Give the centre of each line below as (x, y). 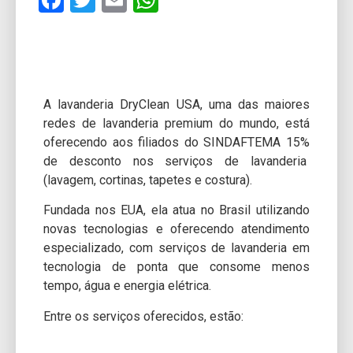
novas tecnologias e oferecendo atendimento (176, 229)
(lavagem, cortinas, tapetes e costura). (148, 180)
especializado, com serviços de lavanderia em (176, 248)
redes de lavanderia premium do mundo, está (176, 123)
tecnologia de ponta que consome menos (176, 267)
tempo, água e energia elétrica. (129, 286)
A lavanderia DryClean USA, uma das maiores (176, 104)
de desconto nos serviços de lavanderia (176, 161)
